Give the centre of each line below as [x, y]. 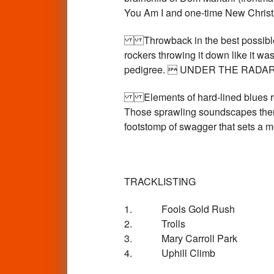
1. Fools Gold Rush [179, 209]
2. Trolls [154, 223]
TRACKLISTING [160, 181]
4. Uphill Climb [169, 253]
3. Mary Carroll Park [180, 238]
